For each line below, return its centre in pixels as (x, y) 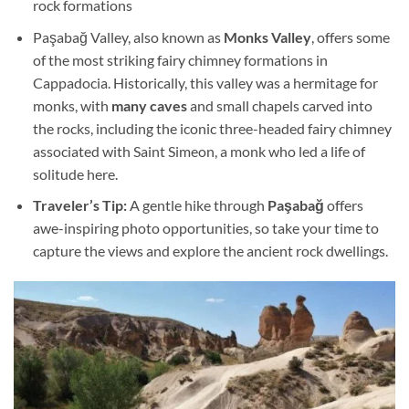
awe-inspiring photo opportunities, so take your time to (205, 228)
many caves (149, 105)
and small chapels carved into (279, 105)
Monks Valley (267, 37)
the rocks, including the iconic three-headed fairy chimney (212, 128)
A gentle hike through (197, 205)
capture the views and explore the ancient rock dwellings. (210, 251)
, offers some (350, 37)
